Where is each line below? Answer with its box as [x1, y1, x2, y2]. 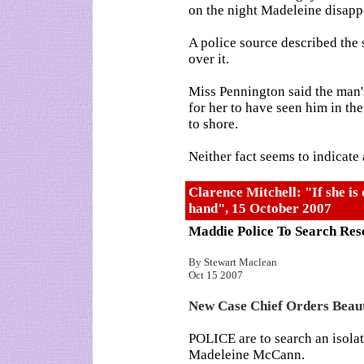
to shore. [188, 116, 238, 132]
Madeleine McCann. [188, 347, 305, 362]
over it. [188, 51, 229, 67]
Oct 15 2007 [188, 269, 243, 281]
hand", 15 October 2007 [188, 201, 331, 216]
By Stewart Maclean [188, 256, 277, 268]
